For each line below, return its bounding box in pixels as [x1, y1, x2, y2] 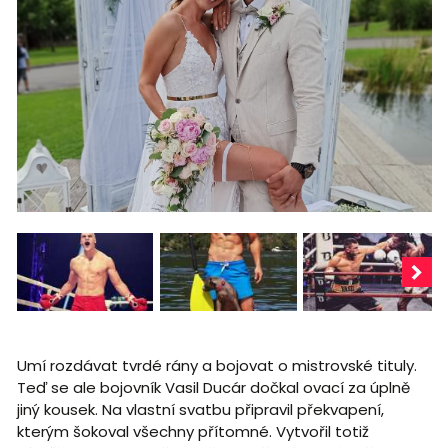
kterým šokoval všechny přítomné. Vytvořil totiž [16, 420, 369, 442]
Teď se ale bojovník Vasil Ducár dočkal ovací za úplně [16, 376, 410, 398]
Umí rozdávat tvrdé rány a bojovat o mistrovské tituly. [16, 354, 417, 376]
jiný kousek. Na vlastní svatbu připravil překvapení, [16, 398, 384, 420]
